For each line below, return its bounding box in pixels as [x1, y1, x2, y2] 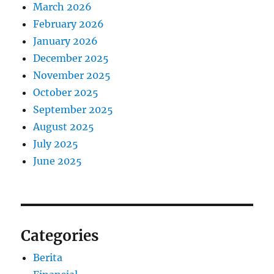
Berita [33, 251, 63, 264]
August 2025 [33, 120, 95, 133]
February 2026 [33, 17, 105, 30]
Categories [21, 226, 99, 245]
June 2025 [33, 154, 83, 167]
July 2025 [33, 137, 79, 150]
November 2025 [33, 68, 111, 81]
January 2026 [33, 34, 98, 47]
